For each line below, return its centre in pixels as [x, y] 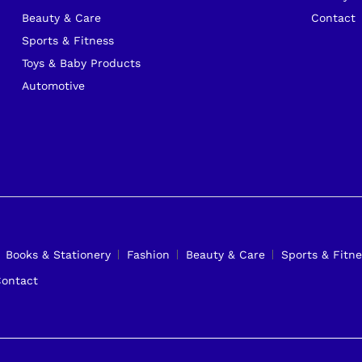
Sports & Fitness [67, 40]
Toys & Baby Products [81, 63]
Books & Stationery [58, 255]
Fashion [148, 255]
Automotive [53, 85]
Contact [334, 17]
